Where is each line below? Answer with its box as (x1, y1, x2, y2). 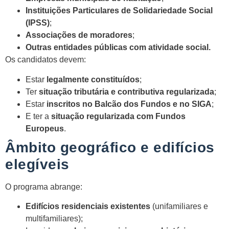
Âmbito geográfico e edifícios (5, 139, 215, 155)
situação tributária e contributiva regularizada (39, 87, 214, 96)
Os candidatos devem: (5, 55, 86, 64)
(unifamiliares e (150, 202, 208, 211)
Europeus (26, 124, 64, 133)
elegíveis (5, 156, 70, 172)
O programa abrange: (5, 182, 82, 191)
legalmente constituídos (47, 75, 140, 84)
